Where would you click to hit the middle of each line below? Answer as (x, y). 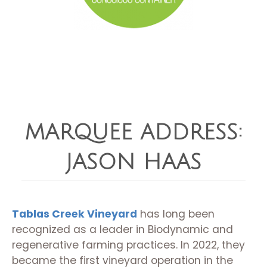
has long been (176, 214)
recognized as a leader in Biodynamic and (122, 229)
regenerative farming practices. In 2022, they (128, 245)
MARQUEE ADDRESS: (133, 133)
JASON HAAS (133, 162)
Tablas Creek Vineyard (74, 214)
